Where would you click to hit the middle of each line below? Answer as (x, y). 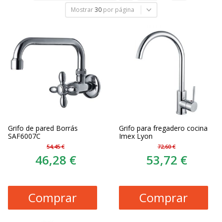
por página (118, 9)
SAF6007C (24, 136)
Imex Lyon (136, 136)
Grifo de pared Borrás (43, 128)
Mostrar (82, 9)
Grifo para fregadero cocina (163, 128)
